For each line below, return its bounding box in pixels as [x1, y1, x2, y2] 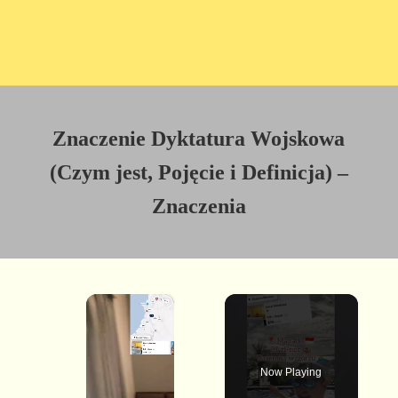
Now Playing [260, 365, 322, 378]
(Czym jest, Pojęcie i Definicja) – [49, 161, 348, 185]
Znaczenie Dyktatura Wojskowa [52, 127, 346, 151]
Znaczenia [151, 195, 246, 219]
